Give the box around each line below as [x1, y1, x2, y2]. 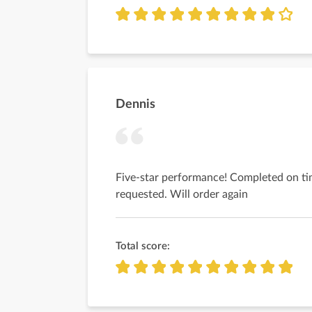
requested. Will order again [116, 189, 248, 200]
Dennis [116, 98, 155, 111]
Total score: [116, 241, 170, 251]
